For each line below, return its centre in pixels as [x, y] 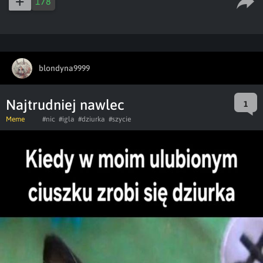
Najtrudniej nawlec [65, 105]
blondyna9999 [64, 68]
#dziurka [92, 119]
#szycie [120, 119]
